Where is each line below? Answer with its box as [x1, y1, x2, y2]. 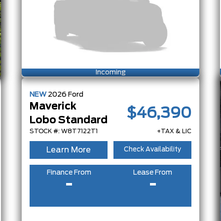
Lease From [133, 169, 172, 176]
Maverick [30, 101, 76, 111]
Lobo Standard [30, 115, 108, 125]
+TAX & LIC [157, 128, 191, 134]
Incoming [95, 69, 126, 76]
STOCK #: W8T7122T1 [30, 128, 98, 134]
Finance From [46, 169, 91, 176]
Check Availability [124, 147, 181, 153]
